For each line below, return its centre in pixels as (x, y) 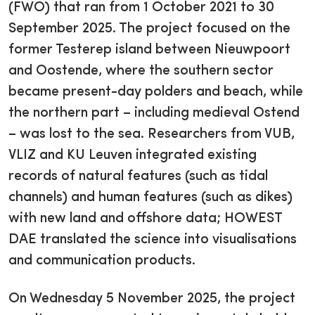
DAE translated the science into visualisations (153, 240)
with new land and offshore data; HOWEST (145, 219)
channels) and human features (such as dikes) (150, 198)
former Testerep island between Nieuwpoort (149, 50)
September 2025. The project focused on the (149, 29)
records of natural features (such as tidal (138, 177)
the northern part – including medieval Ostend (154, 114)
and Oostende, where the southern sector (141, 71)
